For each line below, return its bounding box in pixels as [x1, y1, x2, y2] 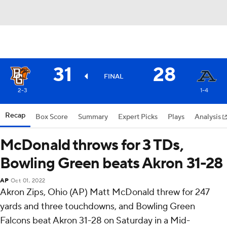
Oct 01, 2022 [10, 177, 46, 184]
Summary [78, 112, 108, 122]
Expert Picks [118, 112, 158, 122]
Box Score [35, 112, 68, 122]
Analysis [195, 112, 222, 122]
